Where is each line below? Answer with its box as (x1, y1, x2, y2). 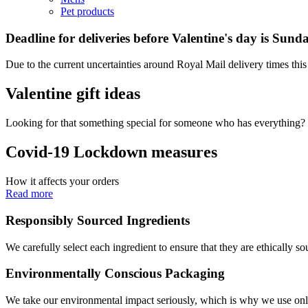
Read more (5, 188, 53, 200)
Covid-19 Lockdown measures (5, 143, 217, 162)
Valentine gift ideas (5, 85, 140, 103)
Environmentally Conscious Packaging (5, 266, 225, 281)
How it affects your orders (5, 175, 119, 188)
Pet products (60, 5, 114, 17)
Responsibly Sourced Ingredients (5, 212, 190, 228)
